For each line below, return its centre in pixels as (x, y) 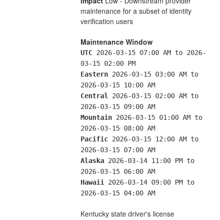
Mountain (96, 117)
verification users (107, 21)
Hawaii (92, 182)
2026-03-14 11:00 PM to (149, 160)
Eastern (94, 74)
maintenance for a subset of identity (136, 11)
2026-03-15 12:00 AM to (153, 139)
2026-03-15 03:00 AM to (153, 74)
